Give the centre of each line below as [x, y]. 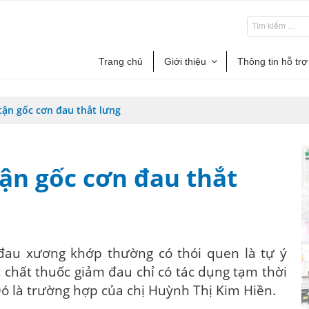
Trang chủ [121, 61]
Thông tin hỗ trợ [272, 61]
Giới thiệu [185, 61]
